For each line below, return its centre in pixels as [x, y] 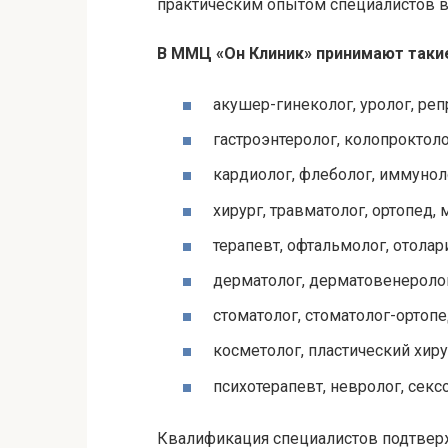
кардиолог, [256, 175]
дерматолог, [261, 280]
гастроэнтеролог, [278, 140]
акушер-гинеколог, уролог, [315, 105]
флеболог [335, 175]
